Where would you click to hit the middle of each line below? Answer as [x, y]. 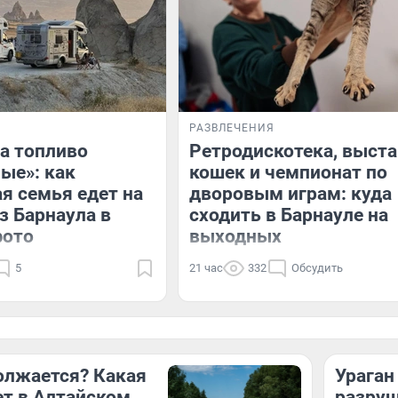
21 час [206, 268]
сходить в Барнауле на [289, 215]
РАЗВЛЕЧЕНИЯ [232, 128]
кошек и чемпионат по [288, 172]
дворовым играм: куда [291, 194]
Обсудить [317, 268]
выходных [235, 236]
